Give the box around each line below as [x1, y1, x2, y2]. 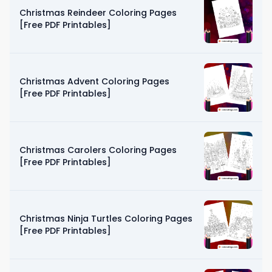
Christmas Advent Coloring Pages [19, 75, 169, 87]
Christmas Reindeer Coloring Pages [19, 6, 177, 19]
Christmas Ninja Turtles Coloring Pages [19, 212, 192, 225]
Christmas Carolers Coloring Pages [19, 143, 177, 156]
